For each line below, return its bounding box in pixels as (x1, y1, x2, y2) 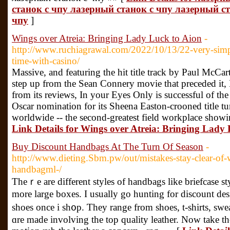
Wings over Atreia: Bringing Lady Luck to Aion (12, 33, 202, 44)
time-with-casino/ (12, 55, 80, 66)
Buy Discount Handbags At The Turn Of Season (12, 141, 203, 152)
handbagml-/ (12, 164, 62, 175)
